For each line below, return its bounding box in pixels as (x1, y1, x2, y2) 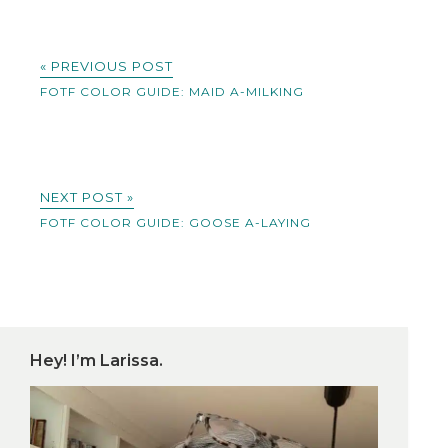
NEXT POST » (40, 189, 134, 206)
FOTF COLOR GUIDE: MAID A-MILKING (40, 84, 304, 100)
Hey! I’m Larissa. (30, 351, 163, 371)
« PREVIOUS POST (40, 58, 173, 75)
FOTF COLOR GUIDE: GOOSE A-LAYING (40, 215, 311, 231)
